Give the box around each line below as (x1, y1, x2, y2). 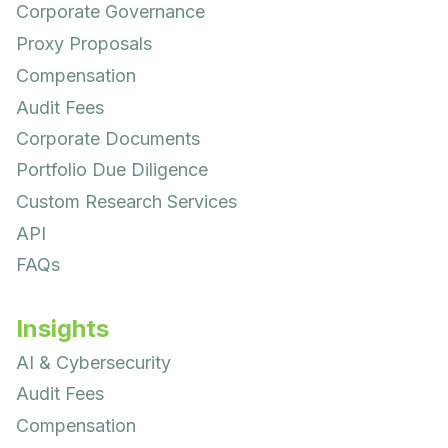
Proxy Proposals (16, 33, 152, 55)
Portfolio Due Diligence (16, 159, 208, 181)
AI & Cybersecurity (16, 352, 171, 374)
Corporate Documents (16, 128, 200, 150)
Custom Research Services (16, 191, 237, 213)
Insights (16, 314, 109, 344)
